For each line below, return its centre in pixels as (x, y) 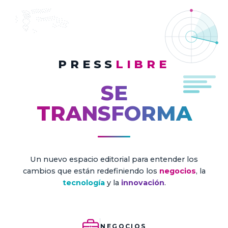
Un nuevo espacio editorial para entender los (114, 159)
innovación (142, 183)
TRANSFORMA (114, 113)
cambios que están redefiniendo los (90, 171)
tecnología (83, 183)
